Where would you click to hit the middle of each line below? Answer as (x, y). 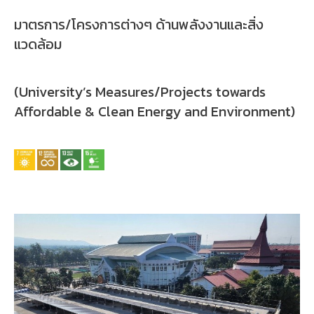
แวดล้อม (38, 44)
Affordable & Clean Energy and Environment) (155, 111)
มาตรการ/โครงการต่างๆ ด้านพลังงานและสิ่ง (139, 24)
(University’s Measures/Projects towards (140, 91)
